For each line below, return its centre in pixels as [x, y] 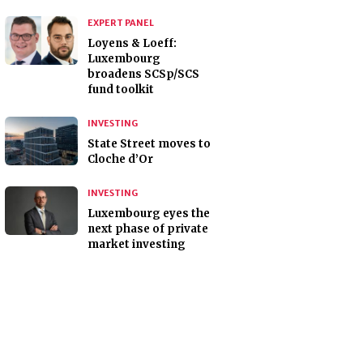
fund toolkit [121, 90]
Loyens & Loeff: [132, 44]
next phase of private [148, 229]
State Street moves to [149, 144]
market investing [137, 245]
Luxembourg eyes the [149, 214]
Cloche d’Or [120, 160]
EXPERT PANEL [121, 23]
